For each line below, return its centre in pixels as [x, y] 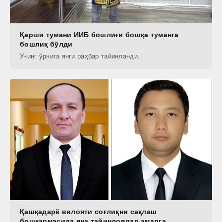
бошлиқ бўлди [46, 44]
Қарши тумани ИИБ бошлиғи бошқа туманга [99, 34]
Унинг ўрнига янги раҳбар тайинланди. [80, 56]
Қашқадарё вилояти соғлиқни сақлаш [88, 211]
